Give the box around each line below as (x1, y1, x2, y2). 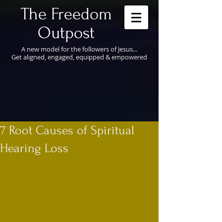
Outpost (38, 23, 95, 43)
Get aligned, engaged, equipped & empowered (11, 53, 147, 61)
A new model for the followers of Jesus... (21, 45, 137, 54)
